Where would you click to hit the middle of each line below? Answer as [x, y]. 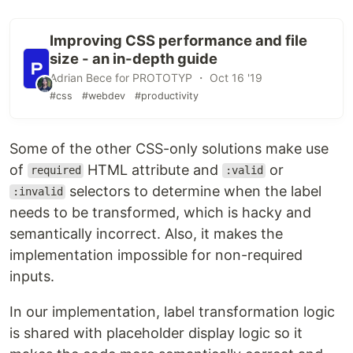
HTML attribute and [153, 169]
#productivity [167, 95]
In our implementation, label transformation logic [172, 311]
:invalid [37, 192]
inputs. [32, 276]
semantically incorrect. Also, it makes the [146, 233]
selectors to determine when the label [194, 191]
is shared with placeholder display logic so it [156, 333]
